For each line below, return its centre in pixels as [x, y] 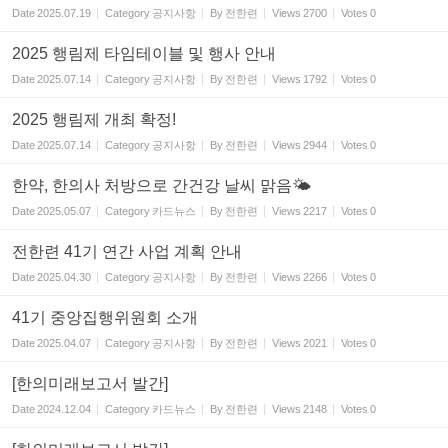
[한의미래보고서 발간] [90, 383]
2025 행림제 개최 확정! [94, 119]
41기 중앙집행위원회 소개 [105, 317]
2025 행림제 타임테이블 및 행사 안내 [144, 53]
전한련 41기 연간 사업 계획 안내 [127, 251]
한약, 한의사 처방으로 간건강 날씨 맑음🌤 [161, 185]
